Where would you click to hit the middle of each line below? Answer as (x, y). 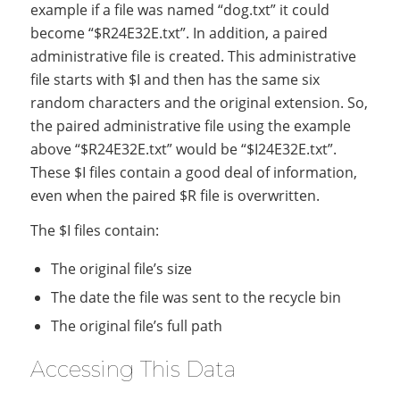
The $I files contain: (94, 231)
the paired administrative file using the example (190, 125)
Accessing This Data (133, 369)
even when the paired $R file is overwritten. (175, 195)
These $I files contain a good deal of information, (193, 172)
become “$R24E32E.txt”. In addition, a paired (179, 33)
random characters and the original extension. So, (199, 102)
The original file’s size (121, 268)
